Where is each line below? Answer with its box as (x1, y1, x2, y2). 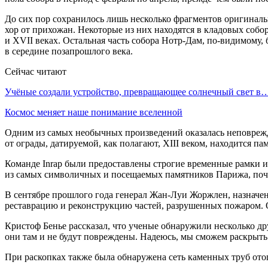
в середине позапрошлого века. (5, 45, 133, 56)
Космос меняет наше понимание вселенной (5, 106, 182, 117)
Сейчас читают (5, 66, 66, 77)
